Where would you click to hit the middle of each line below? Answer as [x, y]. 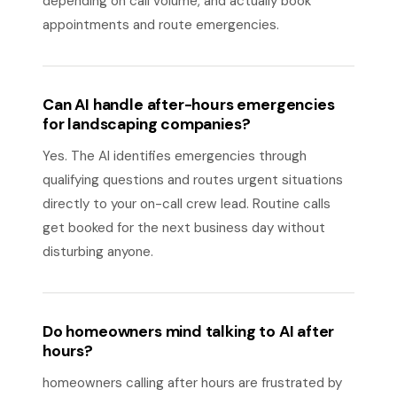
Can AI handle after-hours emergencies [189, 105]
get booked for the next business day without [184, 228]
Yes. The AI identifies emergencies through [175, 156]
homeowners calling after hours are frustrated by [192, 383]
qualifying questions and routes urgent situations [193, 180]
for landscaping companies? [147, 124]
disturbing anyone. [98, 252]
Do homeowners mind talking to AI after [189, 331]
